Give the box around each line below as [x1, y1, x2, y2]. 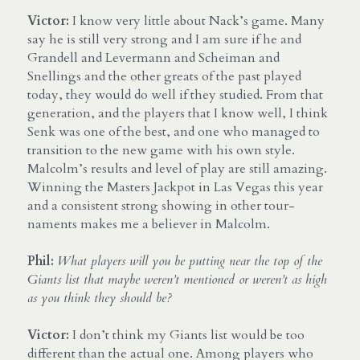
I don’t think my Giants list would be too [69, 325, 305, 344]
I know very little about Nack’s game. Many [69, 11, 325, 30]
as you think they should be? [27, 288, 172, 307]
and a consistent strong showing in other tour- [27, 196, 295, 215]
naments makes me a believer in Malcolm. [27, 215, 270, 233]
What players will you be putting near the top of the [57, 252, 322, 270]
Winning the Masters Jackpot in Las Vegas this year [27, 178, 323, 196]
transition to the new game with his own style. [27, 141, 295, 159]
